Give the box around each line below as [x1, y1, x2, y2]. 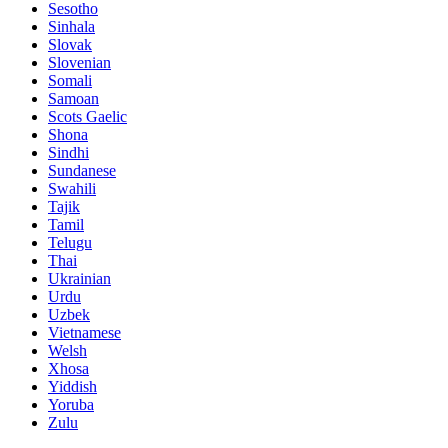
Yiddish [48, 378, 97, 396]
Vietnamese [48, 324, 121, 342]
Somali [48, 72, 92, 90]
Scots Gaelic [48, 108, 127, 126]
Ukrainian [48, 270, 111, 288]
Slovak [48, 36, 92, 54]
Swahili [48, 180, 96, 198]
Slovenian [48, 54, 111, 72]
